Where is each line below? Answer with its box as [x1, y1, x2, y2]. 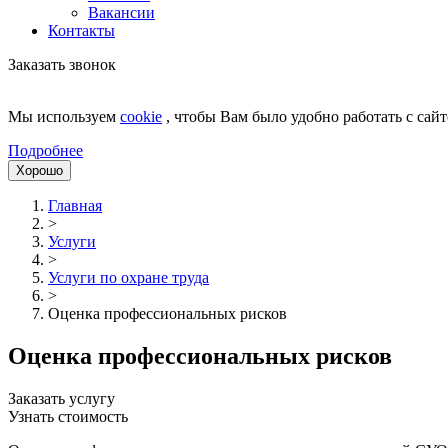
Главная [48, 197, 102, 214]
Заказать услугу [8, 389, 115, 407]
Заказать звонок [8, 56, 116, 73]
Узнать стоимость [8, 407, 128, 425]
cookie [120, 108, 162, 125]
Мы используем [8, 108, 120, 125]
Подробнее [8, 142, 83, 159]
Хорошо [16, 163, 63, 178]
